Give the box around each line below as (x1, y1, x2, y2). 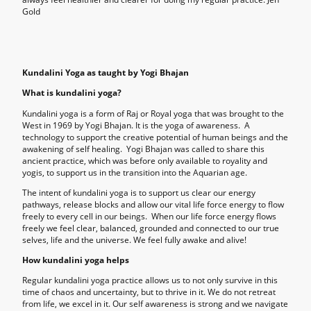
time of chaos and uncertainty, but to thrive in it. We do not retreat (22, 286, 276, 299)
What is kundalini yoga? (22, 87, 121, 99)
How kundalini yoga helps (22, 254, 129, 267)
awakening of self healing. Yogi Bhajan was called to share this (22, 142, 264, 155)
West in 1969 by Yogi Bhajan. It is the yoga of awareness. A (22, 119, 250, 131)
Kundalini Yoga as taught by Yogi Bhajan (22, 67, 189, 79)
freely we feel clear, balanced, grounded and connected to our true (22, 221, 279, 234)
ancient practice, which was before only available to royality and (22, 154, 267, 167)
